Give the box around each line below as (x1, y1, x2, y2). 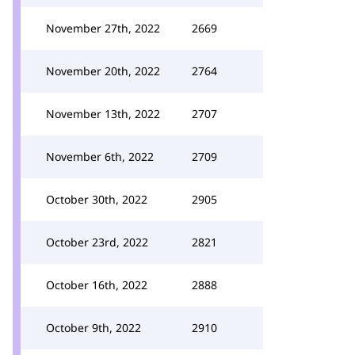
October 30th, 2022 (46, 192, 147, 207)
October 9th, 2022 (46, 320, 141, 335)
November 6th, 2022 (46, 149, 154, 164)
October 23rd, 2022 (46, 235, 148, 250)
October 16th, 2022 (46, 277, 147, 292)
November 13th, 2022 (46, 106, 160, 121)
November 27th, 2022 (46, 21, 160, 36)
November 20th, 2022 (46, 63, 160, 78)
